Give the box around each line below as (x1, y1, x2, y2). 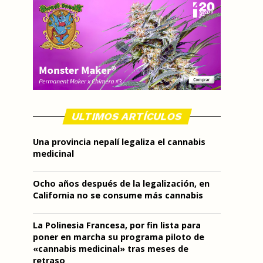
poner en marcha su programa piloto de (33, 231, 204, 242)
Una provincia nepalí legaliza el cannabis (33, 136, 205, 147)
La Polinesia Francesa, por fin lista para (33, 220, 201, 231)
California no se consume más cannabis (33, 190, 203, 201)
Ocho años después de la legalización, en (33, 178, 210, 189)
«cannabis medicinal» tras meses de (33, 243, 188, 254)
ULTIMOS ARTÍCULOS (70, 110, 184, 122)
